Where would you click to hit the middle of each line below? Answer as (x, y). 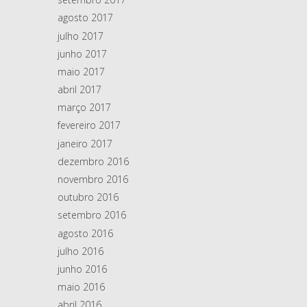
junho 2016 (82, 269)
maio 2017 (81, 71)
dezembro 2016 (93, 161)
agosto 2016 (85, 233)
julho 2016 (81, 251)
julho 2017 (81, 36)
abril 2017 (79, 90)
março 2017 (84, 108)
